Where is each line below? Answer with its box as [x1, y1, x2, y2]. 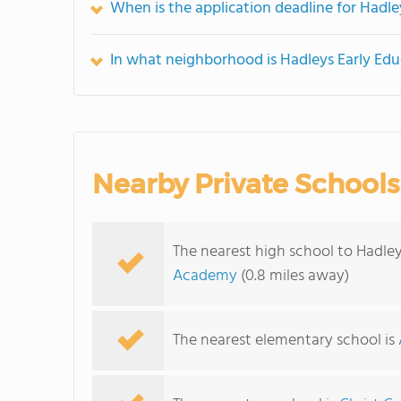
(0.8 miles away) [237, 263, 349, 289]
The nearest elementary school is [173, 328, 398, 354]
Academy [173, 263, 237, 289]
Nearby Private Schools [92, 167, 399, 200]
